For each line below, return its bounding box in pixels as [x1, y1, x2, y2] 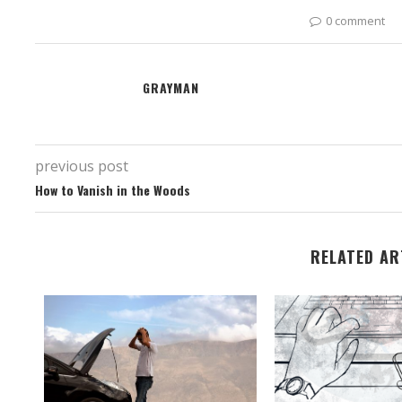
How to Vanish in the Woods [35, 179, 191, 199]
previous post [35, 155, 129, 176]
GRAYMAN [143, 77, 200, 97]
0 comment [326, 12, 386, 29]
